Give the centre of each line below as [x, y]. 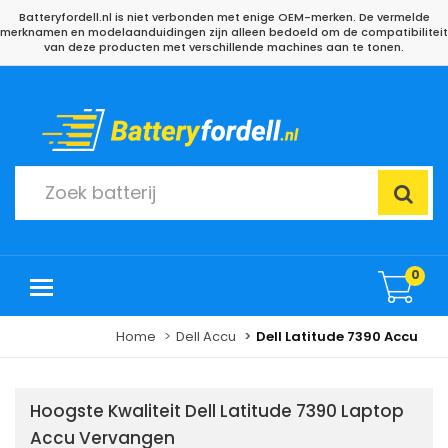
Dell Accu [206, 336]
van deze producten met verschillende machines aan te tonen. [224, 47]
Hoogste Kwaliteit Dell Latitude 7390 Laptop [217, 411]
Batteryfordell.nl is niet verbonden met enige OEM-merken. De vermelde [224, 17]
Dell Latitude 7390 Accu [337, 336]
